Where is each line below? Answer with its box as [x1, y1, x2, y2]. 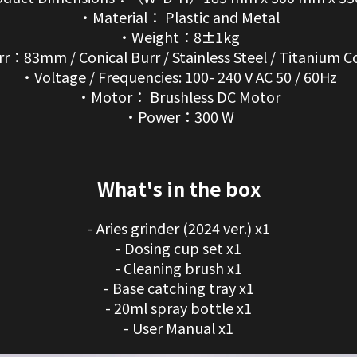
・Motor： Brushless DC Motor [76, 86, 280, 108]
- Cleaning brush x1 [115, 257, 242, 279]
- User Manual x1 [124, 317, 233, 339]
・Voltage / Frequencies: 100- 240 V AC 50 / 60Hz [20, 66, 337, 88]
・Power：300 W [123, 106, 234, 127]
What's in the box [96, 175, 261, 203]
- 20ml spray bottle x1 [105, 297, 252, 319]
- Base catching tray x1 [103, 277, 254, 299]
